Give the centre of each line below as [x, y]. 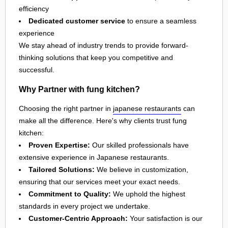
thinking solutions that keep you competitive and [96, 58]
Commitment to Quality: [70, 194]
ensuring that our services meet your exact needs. [99, 181]
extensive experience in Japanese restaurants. [94, 157]
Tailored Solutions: [62, 169]
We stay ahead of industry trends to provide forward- [104, 46]
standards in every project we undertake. [84, 206]
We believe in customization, [141, 169]
